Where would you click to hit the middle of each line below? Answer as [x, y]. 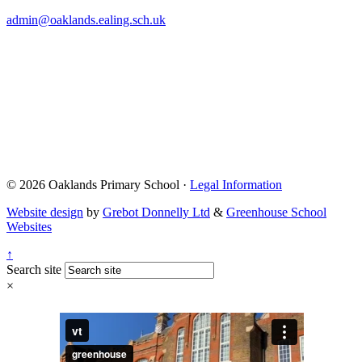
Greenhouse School [276, 212]
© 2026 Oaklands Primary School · [98, 184]
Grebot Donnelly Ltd [156, 212]
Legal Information [236, 184]
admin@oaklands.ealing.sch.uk [86, 19]
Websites [29, 226]
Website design [45, 212]
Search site [34, 269]
